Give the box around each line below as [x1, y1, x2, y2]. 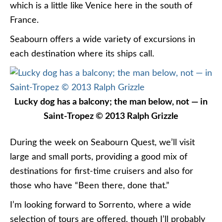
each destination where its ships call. [10, 50, 154, 58]
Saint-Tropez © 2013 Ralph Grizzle [44, 112, 178, 121]
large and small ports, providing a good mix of [10, 153, 187, 162]
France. [10, 16, 39, 25]
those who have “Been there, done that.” [10, 181, 169, 190]
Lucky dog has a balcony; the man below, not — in [14, 98, 208, 107]
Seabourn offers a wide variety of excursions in [10, 35, 195, 44]
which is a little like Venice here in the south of [10, 1, 192, 10]
